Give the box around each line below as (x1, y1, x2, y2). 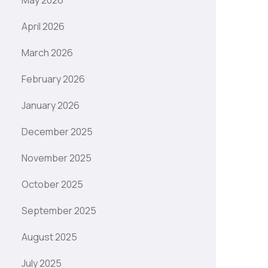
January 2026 (22, 99, 80, 112)
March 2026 (22, 46, 73, 59)
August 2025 (22, 230, 77, 243)
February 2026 (22, 72, 85, 86)
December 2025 (22, 125, 93, 138)
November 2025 (22, 151, 92, 165)
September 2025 (22, 204, 96, 217)
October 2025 (22, 178, 83, 191)
